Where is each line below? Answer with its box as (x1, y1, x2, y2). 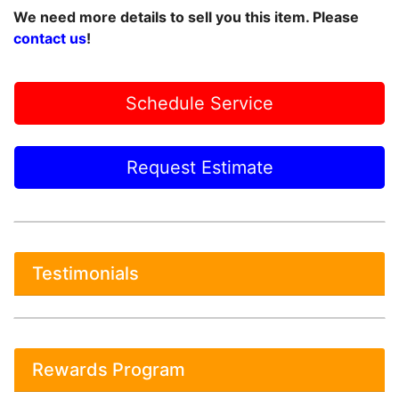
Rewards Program (32, 359, 185, 380)
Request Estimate (126, 157, 273, 178)
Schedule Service (126, 93, 273, 114)
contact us (13, 29, 86, 47)
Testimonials (32, 263, 139, 284)
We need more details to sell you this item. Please (13, 8, 359, 26)
